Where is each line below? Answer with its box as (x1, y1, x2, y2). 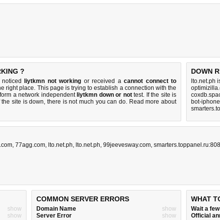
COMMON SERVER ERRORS (36, 195, 129, 203)
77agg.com (15, 141, 45, 148)
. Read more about (126, 98, 177, 105)
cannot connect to (124, 78, 177, 84)
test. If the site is (132, 91, 176, 98)
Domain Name (36, 205, 76, 212)
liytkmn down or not (77, 91, 132, 98)
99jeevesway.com (103, 141, 151, 148)
